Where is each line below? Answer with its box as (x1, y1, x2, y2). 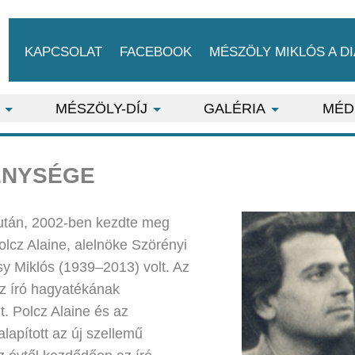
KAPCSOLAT (24, 44, 102, 59)
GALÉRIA (204, 101, 266, 116)
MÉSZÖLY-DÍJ (55, 101, 147, 116)
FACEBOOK (119, 44, 192, 59)
